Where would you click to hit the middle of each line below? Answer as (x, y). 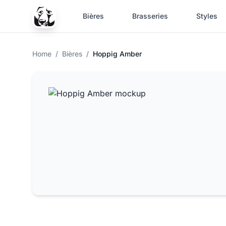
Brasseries (150, 16)
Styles (207, 16)
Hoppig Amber (117, 54)
